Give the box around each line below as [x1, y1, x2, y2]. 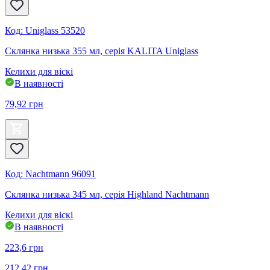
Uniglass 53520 [25, 25, 85, 36]
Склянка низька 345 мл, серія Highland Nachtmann [5, 189, 209, 200]
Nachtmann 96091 [25, 169, 96, 180]
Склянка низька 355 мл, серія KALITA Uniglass [5, 46, 198, 57]
